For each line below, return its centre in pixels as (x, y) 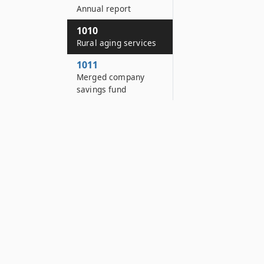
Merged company (111, 77)
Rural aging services (117, 43)
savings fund (101, 89)
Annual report (104, 9)
